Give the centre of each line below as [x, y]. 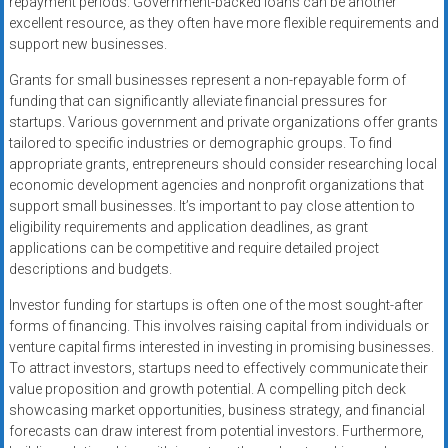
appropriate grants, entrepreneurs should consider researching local [222, 164]
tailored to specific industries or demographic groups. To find [200, 143]
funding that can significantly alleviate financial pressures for [197, 101]
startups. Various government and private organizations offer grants [223, 122]
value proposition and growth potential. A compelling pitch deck [207, 389]
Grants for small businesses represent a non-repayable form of [207, 80]
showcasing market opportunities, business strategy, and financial [216, 410]
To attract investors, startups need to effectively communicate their [218, 368]
